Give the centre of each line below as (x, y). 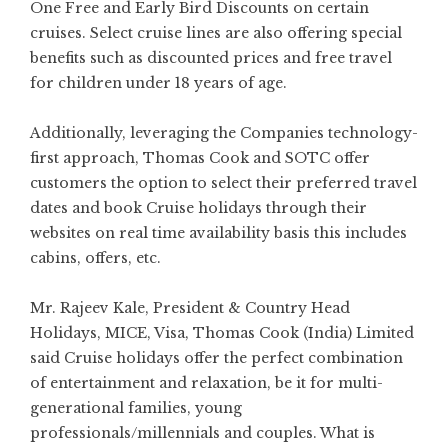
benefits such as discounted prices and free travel (211, 57)
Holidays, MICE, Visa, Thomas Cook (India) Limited (222, 332)
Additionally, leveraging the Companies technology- (224, 132)
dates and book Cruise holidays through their (198, 207)
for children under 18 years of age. (158, 82)
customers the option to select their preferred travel (223, 182)
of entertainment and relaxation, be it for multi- (206, 382)
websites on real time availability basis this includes (218, 232)
